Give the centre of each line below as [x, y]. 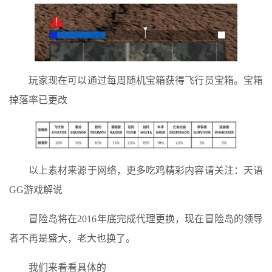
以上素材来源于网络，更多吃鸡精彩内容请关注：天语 [146, 171]
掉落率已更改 [38, 100]
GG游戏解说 [36, 190]
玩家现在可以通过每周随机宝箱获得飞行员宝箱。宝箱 [146, 81]
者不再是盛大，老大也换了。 [72, 239]
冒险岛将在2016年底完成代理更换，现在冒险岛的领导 [146, 219]
